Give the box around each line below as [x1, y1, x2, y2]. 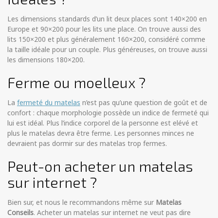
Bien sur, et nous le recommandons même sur [7, 198, 156, 207]
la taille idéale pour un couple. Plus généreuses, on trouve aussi [7, 45, 207, 54]
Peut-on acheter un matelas [7, 157, 193, 175]
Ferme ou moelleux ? [7, 73, 145, 91]
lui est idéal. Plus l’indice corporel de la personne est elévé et [7, 118, 198, 128]
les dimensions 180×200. [7, 55, 85, 65]
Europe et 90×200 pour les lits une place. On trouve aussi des [7, 24, 201, 34]
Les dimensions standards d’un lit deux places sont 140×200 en [7, 14, 207, 24]
